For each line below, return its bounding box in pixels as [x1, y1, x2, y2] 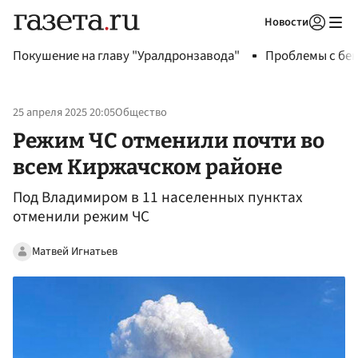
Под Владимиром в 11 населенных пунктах [13, 186, 303, 209]
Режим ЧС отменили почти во [13, 127, 324, 153]
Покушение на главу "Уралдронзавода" [13, 46, 240, 66]
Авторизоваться [214, 35, 289, 50]
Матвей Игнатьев [32, 242, 117, 260]
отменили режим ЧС [13, 205, 149, 229]
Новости [265, 14, 308, 30]
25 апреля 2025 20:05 [13, 104, 115, 121]
